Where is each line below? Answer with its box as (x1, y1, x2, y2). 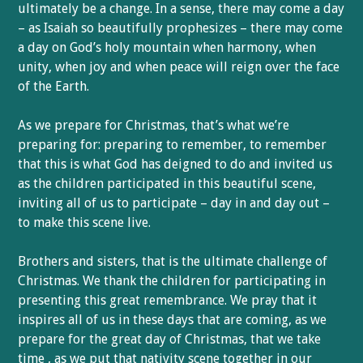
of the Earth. (18, 79, 90, 94)
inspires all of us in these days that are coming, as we (18, 312, 327, 327)
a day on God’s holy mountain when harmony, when (18, 40, 317, 55)
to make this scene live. (18, 215, 152, 230)
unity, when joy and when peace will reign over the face (18, 59, 340, 75)
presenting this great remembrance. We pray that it (18, 293, 318, 308)
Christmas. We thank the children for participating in (18, 273, 327, 288)
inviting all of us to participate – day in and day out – (18, 195, 331, 211)
